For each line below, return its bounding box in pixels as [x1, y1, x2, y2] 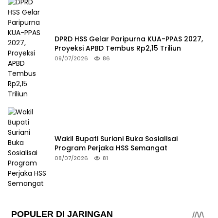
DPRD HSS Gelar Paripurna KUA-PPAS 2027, [54, 34, 203, 44]
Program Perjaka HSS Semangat [54, 143, 167, 153]
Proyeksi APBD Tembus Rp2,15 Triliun [54, 43, 181, 53]
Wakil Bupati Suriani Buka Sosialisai [54, 133, 178, 144]
